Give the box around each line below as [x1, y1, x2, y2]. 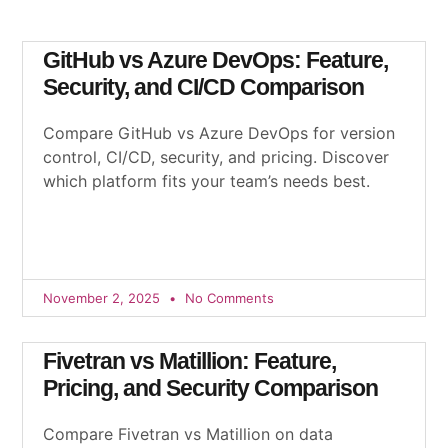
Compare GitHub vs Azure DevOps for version [43, 123, 396, 143]
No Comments [181, 290, 275, 306]
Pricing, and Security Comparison [43, 375, 379, 401]
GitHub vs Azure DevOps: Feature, [43, 47, 389, 73]
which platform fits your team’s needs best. [43, 171, 371, 191]
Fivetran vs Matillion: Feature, [43, 348, 337, 374]
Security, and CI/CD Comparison [43, 74, 365, 100]
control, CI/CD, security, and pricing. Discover [43, 147, 390, 167]
